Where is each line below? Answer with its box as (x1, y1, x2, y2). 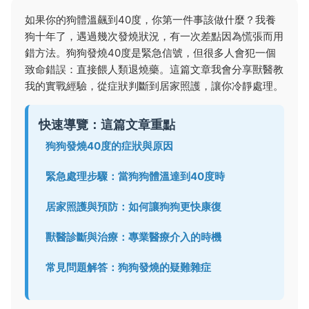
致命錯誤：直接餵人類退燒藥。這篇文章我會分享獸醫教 (25, 63, 283, 76)
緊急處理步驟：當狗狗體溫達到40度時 (46, 170, 225, 183)
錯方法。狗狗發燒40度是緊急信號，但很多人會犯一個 (25, 46, 276, 59)
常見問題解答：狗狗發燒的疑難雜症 (46, 261, 211, 274)
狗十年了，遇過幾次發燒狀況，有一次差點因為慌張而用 (25, 30, 283, 43)
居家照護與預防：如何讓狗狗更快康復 (46, 200, 221, 213)
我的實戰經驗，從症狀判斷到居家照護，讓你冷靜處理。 (25, 79, 283, 92)
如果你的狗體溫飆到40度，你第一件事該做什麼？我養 (25, 13, 276, 26)
